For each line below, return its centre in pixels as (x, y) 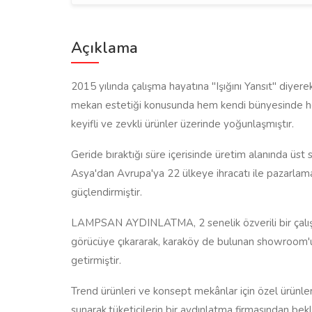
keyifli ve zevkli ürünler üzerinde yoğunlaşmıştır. (182, 124)
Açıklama (104, 48)
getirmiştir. (96, 260)
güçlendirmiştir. (107, 192)
